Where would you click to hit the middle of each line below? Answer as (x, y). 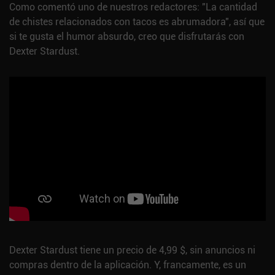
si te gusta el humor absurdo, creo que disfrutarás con (127, 37)
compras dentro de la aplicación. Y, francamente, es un (128, 265)
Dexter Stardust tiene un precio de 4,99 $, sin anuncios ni (132, 250)
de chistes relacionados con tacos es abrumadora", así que (137, 22)
